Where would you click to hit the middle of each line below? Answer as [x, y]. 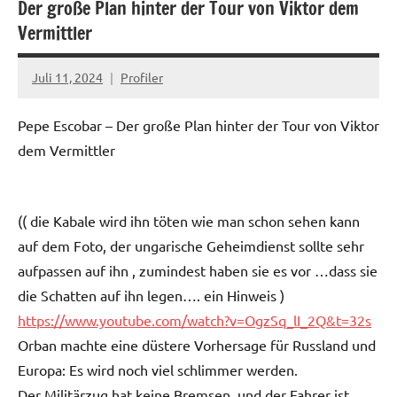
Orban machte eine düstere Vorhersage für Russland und [197, 344]
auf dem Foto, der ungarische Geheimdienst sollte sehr [191, 245]
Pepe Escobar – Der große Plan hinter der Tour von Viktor [198, 125]
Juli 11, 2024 [67, 77]
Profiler [142, 77]
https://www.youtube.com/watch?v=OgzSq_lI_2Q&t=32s [195, 319]
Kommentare [69, 109]
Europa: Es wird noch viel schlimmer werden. [158, 369]
